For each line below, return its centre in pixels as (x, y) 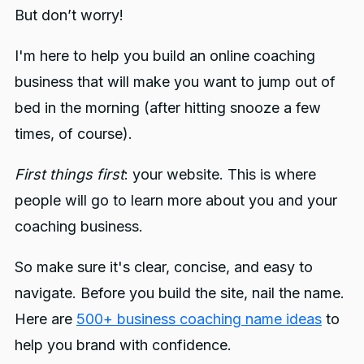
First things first (69, 174)
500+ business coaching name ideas (199, 318)
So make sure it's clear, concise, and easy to (163, 266)
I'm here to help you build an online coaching (165, 55)
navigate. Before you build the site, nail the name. (179, 292)
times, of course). (73, 133)
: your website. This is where (220, 174)
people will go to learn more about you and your (175, 200)
